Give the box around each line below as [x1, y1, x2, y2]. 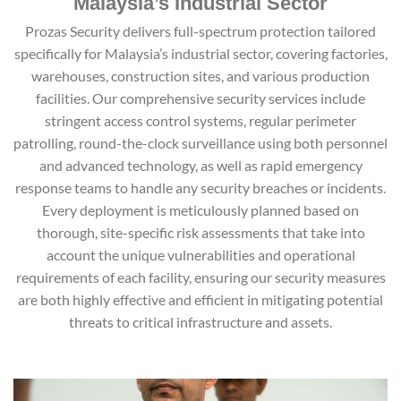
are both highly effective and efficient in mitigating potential [18, 291, 383, 309]
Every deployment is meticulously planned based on [42, 201, 359, 219]
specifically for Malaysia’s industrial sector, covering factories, [13, 45, 388, 63]
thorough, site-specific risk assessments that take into [36, 224, 365, 242]
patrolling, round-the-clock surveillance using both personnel [13, 134, 388, 152]
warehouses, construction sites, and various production [31, 67, 370, 85]
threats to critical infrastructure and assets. [69, 313, 332, 331]
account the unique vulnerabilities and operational [46, 246, 355, 264]
